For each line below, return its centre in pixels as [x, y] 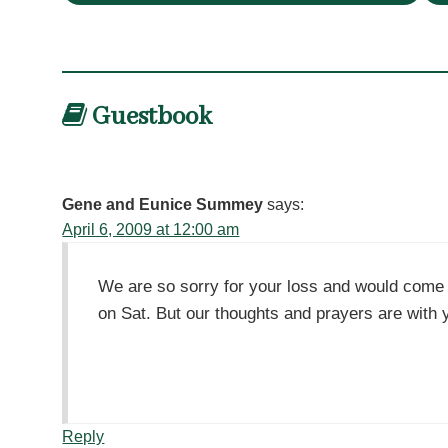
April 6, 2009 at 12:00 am [151, 230]
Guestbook [150, 116]
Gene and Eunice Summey [163, 205]
